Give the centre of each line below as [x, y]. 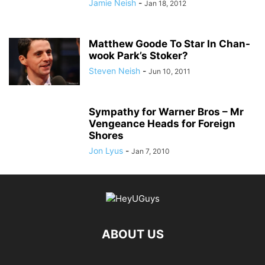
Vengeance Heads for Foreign [162, 124]
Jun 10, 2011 [169, 71]
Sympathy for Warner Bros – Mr [166, 112]
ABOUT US [132, 234]
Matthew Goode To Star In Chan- [169, 44]
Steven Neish [114, 71]
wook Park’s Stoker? [138, 56]
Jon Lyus [106, 151]
